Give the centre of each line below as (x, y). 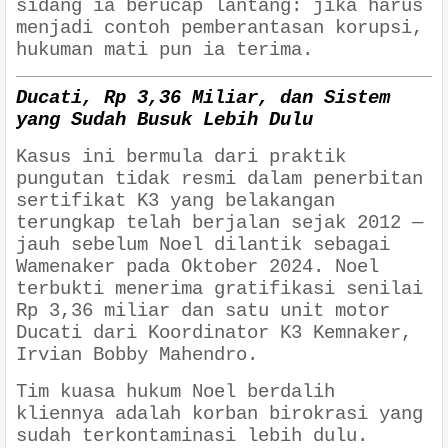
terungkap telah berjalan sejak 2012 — (219, 222)
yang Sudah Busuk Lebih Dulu (164, 119)
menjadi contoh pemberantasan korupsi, (219, 28)
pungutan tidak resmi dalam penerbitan (219, 178)
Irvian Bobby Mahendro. (137, 354)
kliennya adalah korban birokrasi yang (219, 413)
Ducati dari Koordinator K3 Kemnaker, (214, 332)
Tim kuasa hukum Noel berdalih (175, 391)
